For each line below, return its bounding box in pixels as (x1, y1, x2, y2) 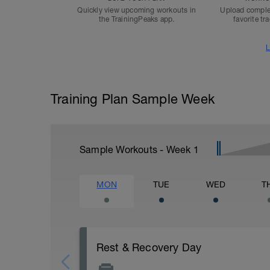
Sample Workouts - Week (80, 144, 193, 155)
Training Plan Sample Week (51, 91, 215, 107)
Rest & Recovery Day (96, 241, 202, 254)
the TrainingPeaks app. (98, 15, 175, 24)
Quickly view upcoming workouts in (77, 6, 196, 14)
